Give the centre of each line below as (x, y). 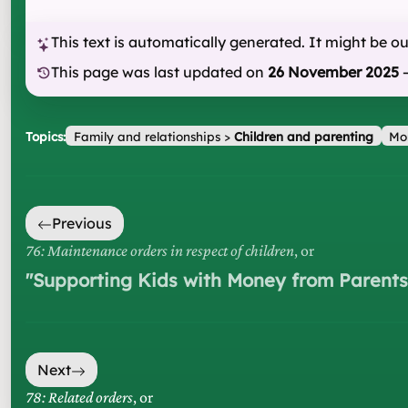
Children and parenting (303, 136)
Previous (82, 224)
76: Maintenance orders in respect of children (160, 251)
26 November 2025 (333, 71)
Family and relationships (147, 136)
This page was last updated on (158, 71)
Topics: (46, 136)
